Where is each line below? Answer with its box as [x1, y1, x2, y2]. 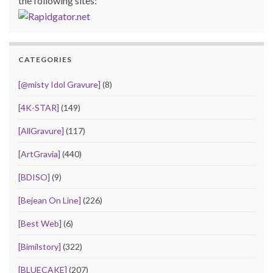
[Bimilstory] [18, 241, 61, 252]
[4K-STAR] [18, 102, 59, 113]
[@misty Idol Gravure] [18, 79, 101, 90]
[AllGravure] [18, 125, 64, 136]
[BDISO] [18, 171, 50, 182]
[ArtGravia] [18, 148, 60, 159]
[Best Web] [18, 218, 62, 229]
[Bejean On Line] [18, 194, 81, 205]
